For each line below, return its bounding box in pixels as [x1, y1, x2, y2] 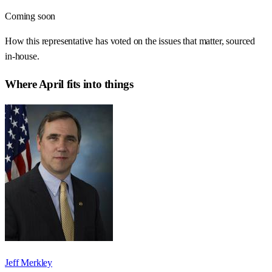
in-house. [5, 51, 39, 62]
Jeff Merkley [5, 257, 53, 268]
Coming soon [5, 11, 56, 22]
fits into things [63, 77, 134, 90]
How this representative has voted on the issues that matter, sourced [5, 36, 256, 47]
